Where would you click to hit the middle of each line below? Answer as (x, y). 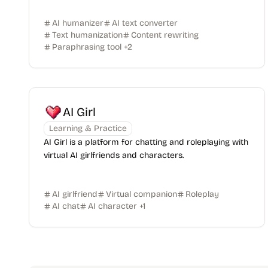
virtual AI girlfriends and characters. (114, 155)
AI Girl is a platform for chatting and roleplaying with (146, 142)
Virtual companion (141, 194)
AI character (112, 206)
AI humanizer (78, 23)
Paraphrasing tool (87, 47)
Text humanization (87, 35)
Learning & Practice (88, 128)
